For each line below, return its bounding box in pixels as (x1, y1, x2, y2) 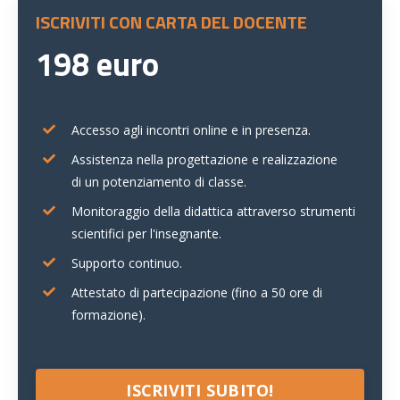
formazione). (71, 305, 146, 323)
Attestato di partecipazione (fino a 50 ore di (71, 283, 322, 301)
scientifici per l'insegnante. (71, 224, 221, 242)
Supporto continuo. (71, 254, 182, 271)
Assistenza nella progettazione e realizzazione (71, 150, 337, 168)
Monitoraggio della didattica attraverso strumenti (71, 202, 355, 220)
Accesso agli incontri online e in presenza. (71, 121, 311, 138)
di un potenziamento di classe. (71, 172, 246, 190)
